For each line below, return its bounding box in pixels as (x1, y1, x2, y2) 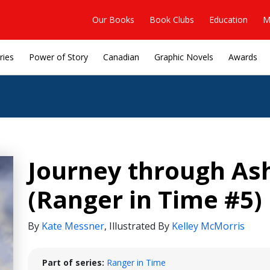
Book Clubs (149, 13, 194, 25)
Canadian (103, 51, 139, 63)
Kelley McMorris (172, 219, 245, 233)
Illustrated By (109, 219, 172, 233)
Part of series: (42, 257, 104, 268)
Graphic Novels (154, 51, 213, 63)
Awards (228, 51, 257, 63)
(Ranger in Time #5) (28, 183, 262, 216)
